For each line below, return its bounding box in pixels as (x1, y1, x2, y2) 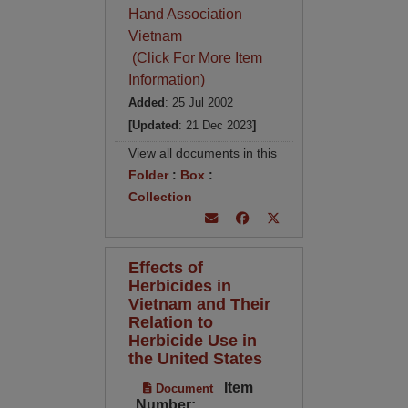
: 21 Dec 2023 (178, 118, 252, 132)
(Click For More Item (127, 50, 262, 66)
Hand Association (127, 6, 242, 22)
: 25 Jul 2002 (164, 96, 233, 109)
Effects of (127, 258, 203, 277)
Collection (127, 189, 192, 204)
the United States (127, 349, 262, 368)
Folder (127, 168, 168, 182)
